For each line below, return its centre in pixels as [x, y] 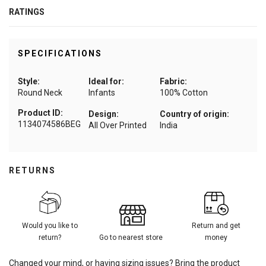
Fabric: [173, 82]
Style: [29, 82]
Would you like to [50, 226]
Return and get [216, 226]
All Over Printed [118, 126]
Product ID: [40, 113]
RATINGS [27, 12]
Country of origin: [194, 114]
